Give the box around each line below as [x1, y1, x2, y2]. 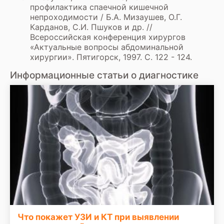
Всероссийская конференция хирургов [30, 32, 185, 42]
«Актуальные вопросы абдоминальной [30, 42, 183, 52]
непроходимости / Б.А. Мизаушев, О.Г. [30, 12, 182, 22]
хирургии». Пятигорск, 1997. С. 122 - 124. [30, 52, 192, 62]
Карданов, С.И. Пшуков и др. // [30, 22, 152, 32]
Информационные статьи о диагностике [10, 69, 198, 81]
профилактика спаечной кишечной [30, 2, 168, 12]
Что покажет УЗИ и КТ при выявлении [17, 212, 179, 222]
